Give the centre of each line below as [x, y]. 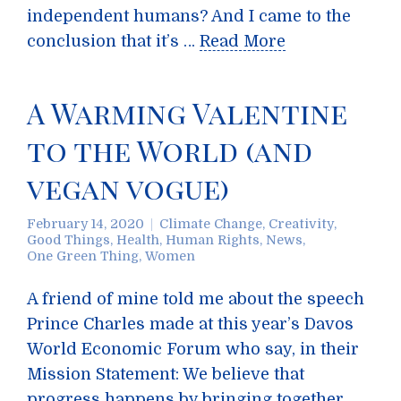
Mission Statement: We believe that [166, 374]
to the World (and [170, 150]
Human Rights [213, 240]
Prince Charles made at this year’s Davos [190, 324]
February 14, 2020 [85, 224]
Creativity [301, 224]
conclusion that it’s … [113, 41]
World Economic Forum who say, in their [193, 349]
